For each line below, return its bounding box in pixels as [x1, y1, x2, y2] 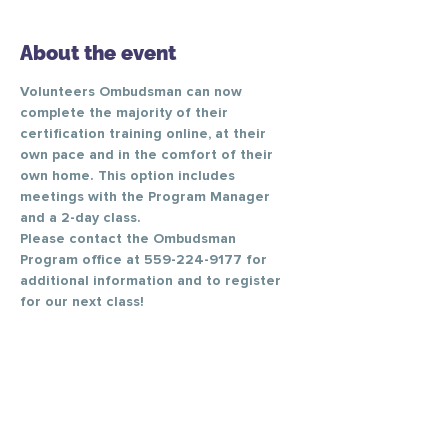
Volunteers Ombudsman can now [20, 85, 246, 99]
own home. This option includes [20, 169, 239, 183]
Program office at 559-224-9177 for [20, 253, 271, 267]
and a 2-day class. [20, 211, 145, 225]
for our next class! [20, 295, 148, 309]
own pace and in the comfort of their [20, 148, 277, 162]
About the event [20, 41, 176, 65]
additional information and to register [20, 274, 285, 288]
